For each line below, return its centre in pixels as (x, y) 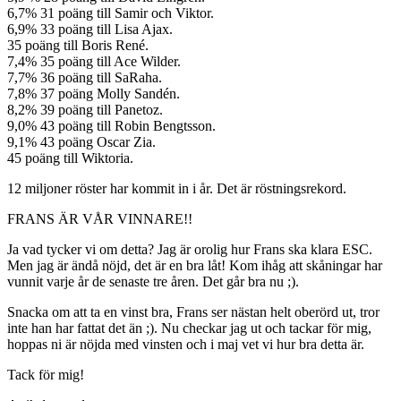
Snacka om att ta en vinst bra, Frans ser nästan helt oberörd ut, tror (193, 312)
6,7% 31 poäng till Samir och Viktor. (111, 13)
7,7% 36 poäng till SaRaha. (85, 77)
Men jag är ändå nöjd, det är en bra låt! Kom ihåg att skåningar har (195, 265)
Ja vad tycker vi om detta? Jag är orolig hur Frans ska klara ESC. (190, 249)
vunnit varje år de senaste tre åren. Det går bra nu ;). (153, 282)
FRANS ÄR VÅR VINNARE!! (100, 219)
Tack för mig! (46, 375)
